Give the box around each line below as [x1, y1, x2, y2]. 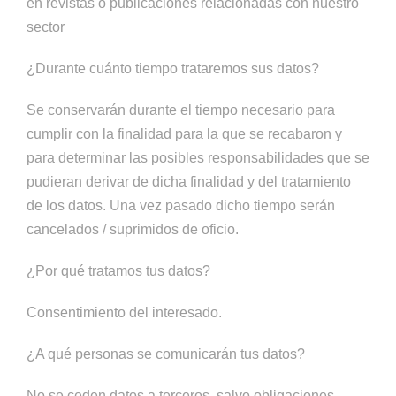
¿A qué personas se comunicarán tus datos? [27, 346, 305, 362]
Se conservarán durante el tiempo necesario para [27, 103, 335, 118]
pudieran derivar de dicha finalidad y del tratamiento [27, 174, 351, 189]
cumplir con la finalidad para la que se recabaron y [27, 126, 342, 141]
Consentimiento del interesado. [27, 305, 222, 320]
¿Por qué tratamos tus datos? [27, 263, 210, 278]
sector [27, 19, 65, 34]
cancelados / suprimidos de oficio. [27, 222, 239, 237]
